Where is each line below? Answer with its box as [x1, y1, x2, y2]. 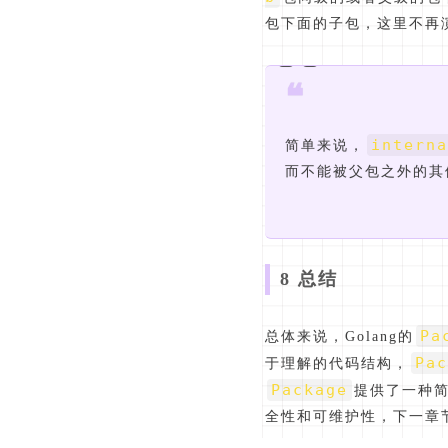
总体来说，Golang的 [265, 329, 414, 345]
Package [271, 381, 348, 400]
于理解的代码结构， [265, 356, 409, 372]
